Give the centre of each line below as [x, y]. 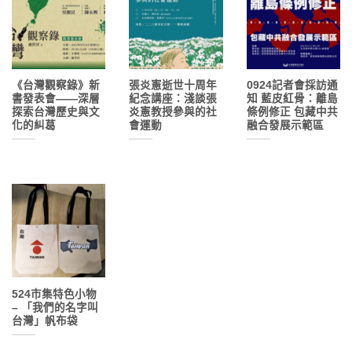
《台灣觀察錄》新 [56, 86]
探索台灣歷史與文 [56, 112]
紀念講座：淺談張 [173, 99]
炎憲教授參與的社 [173, 112]
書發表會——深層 [56, 99]
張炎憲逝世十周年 [173, 86]
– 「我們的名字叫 [55, 307]
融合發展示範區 [285, 126]
